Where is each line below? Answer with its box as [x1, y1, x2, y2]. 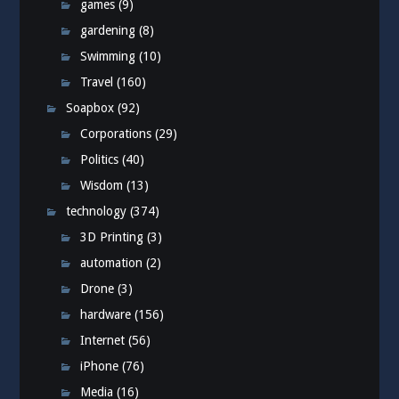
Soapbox [66, 101, 115, 116]
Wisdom [80, 178, 124, 193]
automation [80, 256, 143, 271]
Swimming [80, 49, 136, 64]
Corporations [80, 126, 152, 142]
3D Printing [80, 230, 144, 245]
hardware [80, 307, 132, 322]
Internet [80, 333, 126, 348]
